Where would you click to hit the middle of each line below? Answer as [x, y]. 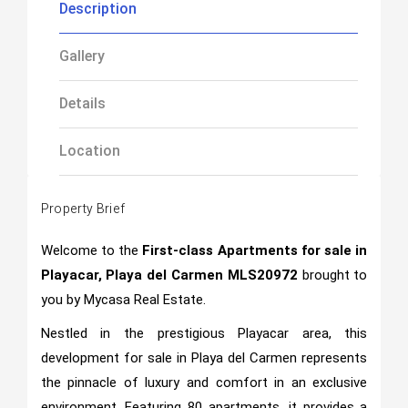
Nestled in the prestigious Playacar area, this [204, 333]
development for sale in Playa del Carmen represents [204, 358]
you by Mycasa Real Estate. [123, 300]
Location [89, 151]
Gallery [82, 56]
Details [82, 103]
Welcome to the [92, 250]
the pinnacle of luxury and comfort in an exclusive [204, 382]
